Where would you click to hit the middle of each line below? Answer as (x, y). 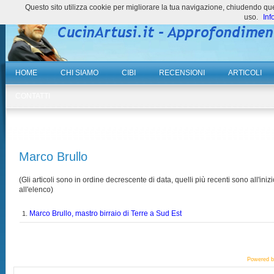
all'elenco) (36, 190)
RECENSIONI (182, 73)
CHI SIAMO (80, 73)
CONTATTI (33, 96)
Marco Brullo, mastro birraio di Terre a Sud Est (106, 213)
